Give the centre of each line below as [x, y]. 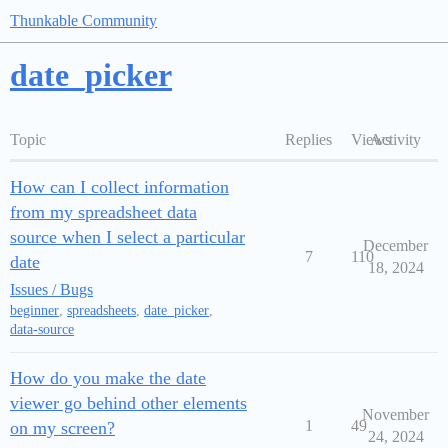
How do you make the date [108, 378]
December [395, 245]
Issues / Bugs [51, 289]
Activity [395, 139]
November [395, 414]
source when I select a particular [127, 237]
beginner [34, 310]
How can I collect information [119, 187]
